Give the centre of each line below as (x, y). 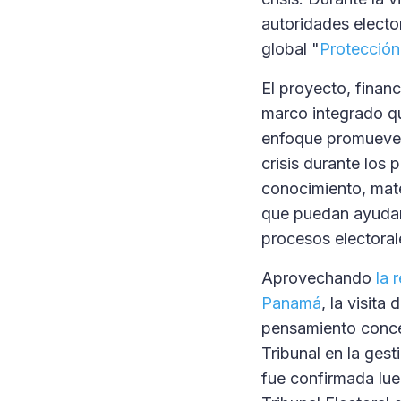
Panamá (291, 303)
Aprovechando (319, 278)
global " (290, 49)
